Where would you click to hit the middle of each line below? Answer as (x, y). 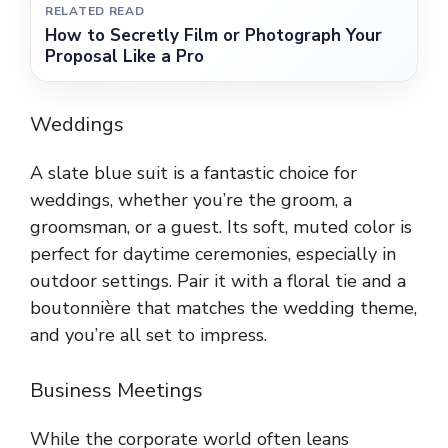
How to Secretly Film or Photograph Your (213, 36)
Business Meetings (116, 391)
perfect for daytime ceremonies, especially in (213, 254)
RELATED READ (95, 11)
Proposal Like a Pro (124, 57)
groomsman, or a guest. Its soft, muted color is (221, 227)
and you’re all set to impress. (148, 335)
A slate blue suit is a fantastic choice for (193, 173)
